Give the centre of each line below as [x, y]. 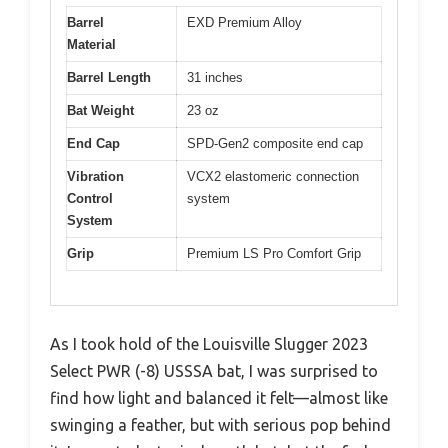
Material [91, 44]
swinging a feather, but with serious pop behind [220, 425]
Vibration [95, 176]
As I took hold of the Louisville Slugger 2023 [209, 344]
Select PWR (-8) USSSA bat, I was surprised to [214, 371]
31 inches [215, 77]
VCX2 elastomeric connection [273, 176]
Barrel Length [109, 77]
